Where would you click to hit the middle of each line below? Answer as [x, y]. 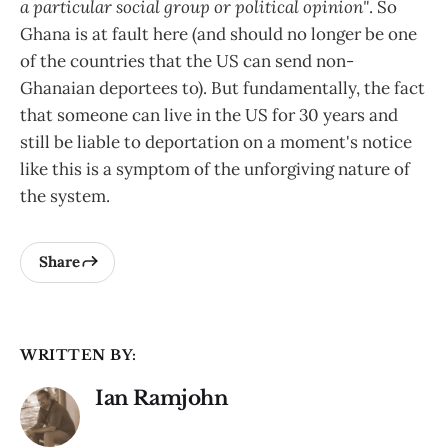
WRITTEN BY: [78, 354]
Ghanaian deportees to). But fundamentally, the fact [222, 87]
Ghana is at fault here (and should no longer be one [218, 33]
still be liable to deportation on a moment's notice [216, 141]
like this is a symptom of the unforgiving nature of [215, 168]
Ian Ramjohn [162, 397]
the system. [65, 195]
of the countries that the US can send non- [187, 60]
